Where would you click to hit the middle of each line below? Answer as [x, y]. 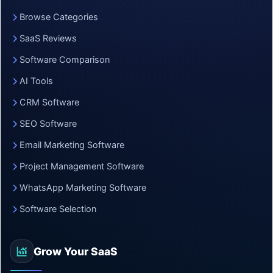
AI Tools [36, 81]
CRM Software [49, 102]
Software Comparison [65, 60]
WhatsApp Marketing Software [83, 188]
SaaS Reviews [48, 38]
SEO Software [48, 124]
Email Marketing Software [72, 145]
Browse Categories [59, 17]
